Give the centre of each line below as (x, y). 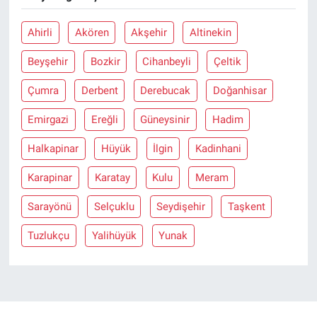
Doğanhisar (240, 90)
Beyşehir (48, 61)
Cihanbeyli (167, 61)
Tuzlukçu (49, 235)
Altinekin (210, 32)
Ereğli (104, 119)
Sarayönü (50, 206)
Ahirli (40, 32)
